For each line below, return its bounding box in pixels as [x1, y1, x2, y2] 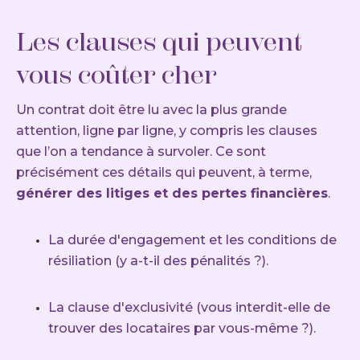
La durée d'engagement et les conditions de [48, 232, 337, 248]
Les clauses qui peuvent [16, 27, 302, 58]
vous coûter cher [16, 59, 217, 91]
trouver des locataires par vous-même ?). [48, 321, 316, 337]
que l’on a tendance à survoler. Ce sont [16, 144, 266, 160]
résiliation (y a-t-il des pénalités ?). [48, 253, 268, 269]
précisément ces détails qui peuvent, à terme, [16, 165, 312, 181]
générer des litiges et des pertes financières [16, 186, 328, 202]
